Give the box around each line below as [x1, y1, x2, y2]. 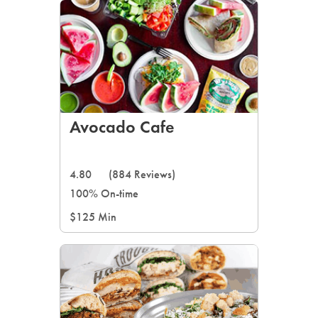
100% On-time [70, 187, 138, 200]
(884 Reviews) [109, 168, 175, 181]
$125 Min [70, 210, 116, 224]
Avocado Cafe [70, 116, 175, 137]
